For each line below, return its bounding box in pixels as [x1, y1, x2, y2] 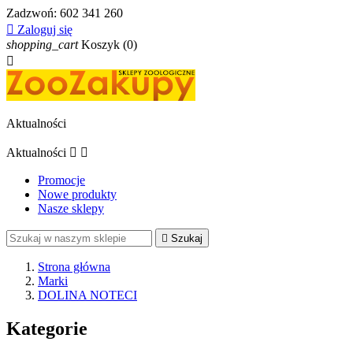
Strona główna [38, 260, 110, 273]
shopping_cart [6, 38, 78, 51]
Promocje [38, 173, 85, 187]
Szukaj [171, 232, 203, 244]
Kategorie [6, 318, 87, 339]
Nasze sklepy [38, 202, 104, 215]
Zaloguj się [17, 23, 72, 36]
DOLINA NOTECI [38, 288, 137, 302]
